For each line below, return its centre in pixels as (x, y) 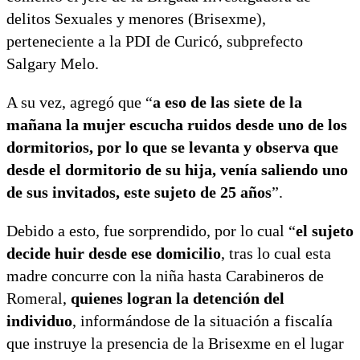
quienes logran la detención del (178, 298)
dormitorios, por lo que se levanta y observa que (172, 147)
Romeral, (39, 298)
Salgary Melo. (53, 63)
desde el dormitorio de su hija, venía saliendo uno (177, 169)
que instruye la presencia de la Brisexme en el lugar (175, 343)
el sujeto (325, 230)
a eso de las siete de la (227, 102)
